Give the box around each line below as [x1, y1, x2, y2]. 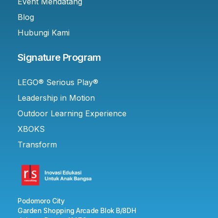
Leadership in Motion [18, 92, 95, 103]
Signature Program [18, 51, 101, 63]
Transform [18, 139, 57, 149]
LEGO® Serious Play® [18, 77, 98, 87]
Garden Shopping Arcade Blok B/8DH [18, 206, 136, 215]
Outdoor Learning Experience [18, 108, 127, 118]
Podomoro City [18, 196, 65, 205]
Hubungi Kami [18, 27, 70, 37]
